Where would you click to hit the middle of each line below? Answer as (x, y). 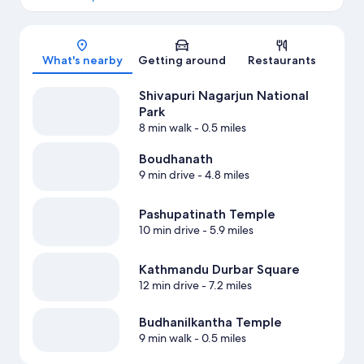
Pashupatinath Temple (207, 214)
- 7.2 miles (225, 286)
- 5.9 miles (226, 230)
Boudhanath (175, 159)
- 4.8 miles (222, 175)
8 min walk (165, 128)
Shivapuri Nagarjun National (223, 96)
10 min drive (169, 230)
